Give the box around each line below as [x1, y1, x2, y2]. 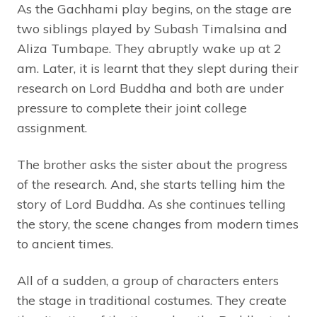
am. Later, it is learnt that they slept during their [17, 60, 299, 77]
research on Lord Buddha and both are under [17, 80, 284, 97]
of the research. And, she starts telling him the [17, 176, 285, 193]
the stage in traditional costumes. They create [17, 292, 287, 309]
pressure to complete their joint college [17, 100, 247, 117]
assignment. [17, 120, 87, 137]
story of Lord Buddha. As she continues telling [17, 196, 286, 213]
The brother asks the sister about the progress [17, 156, 287, 173]
